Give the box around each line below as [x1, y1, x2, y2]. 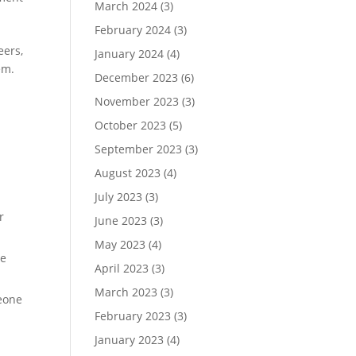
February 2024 [95, 22, 172, 37]
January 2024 [95, 46, 164, 61]
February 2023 [95, 308, 172, 323]
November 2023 [95, 94, 180, 109]
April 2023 [95, 261, 149, 276]
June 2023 [95, 213, 148, 228]
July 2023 [95, 189, 143, 204]
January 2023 [95, 332, 164, 347]
